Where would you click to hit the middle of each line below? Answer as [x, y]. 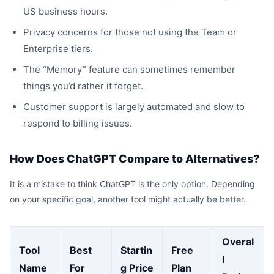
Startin [136, 250]
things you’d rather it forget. [83, 86]
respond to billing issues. [78, 123]
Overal [238, 242]
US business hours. [65, 11]
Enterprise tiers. [58, 49]
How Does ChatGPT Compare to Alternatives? [135, 159]
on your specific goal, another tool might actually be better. [128, 199]
